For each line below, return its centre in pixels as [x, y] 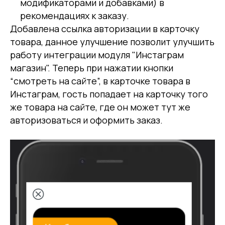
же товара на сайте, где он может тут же [100, 107]
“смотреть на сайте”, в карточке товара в [100, 81]
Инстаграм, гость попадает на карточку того [109, 94]
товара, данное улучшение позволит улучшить [112, 41]
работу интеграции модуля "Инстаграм [97, 54]
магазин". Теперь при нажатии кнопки [92, 68]
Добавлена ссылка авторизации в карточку [105, 28]
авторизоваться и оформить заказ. [86, 120]
